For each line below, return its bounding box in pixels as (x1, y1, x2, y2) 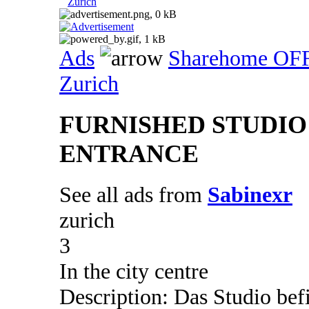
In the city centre (59, 259, 208, 284)
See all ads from (59, 182, 208, 208)
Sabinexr (208, 182, 292, 208)
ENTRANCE (59, 140, 199, 168)
